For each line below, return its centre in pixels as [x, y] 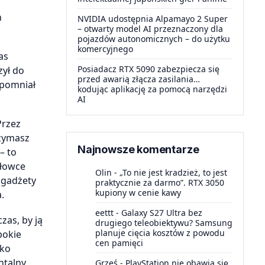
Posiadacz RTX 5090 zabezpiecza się [148, 69]
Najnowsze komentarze [138, 149]
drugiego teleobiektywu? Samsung [164, 223]
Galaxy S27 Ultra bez [162, 213]
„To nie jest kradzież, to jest [173, 172]
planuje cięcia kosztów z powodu [160, 233]
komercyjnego [105, 49]
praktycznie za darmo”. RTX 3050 [160, 182]
